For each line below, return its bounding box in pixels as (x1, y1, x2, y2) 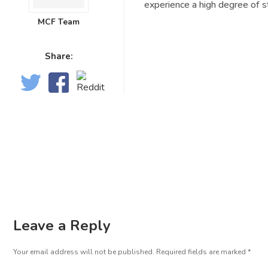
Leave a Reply (13, 216, 111, 236)
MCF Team (38, 16, 80, 28)
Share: (44, 50, 73, 62)
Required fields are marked (156, 247, 248, 257)
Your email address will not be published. (13, 247, 154, 257)
